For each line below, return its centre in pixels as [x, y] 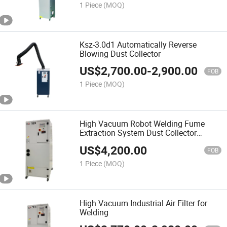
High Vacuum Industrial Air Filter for [144, 203]
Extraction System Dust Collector [138, 133]
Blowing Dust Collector [120, 53]
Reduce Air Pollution [116, 142]
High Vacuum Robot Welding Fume [142, 124]
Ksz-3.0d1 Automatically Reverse [138, 44]
